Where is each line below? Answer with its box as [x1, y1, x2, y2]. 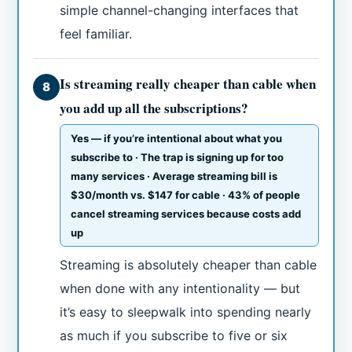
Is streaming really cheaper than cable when [60, 74, 317, 94]
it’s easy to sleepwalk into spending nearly [60, 304, 312, 321]
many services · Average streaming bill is [71, 170, 278, 183]
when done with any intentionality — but [60, 280, 301, 297]
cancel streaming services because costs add [71, 207, 302, 221]
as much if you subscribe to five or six [60, 328, 288, 344]
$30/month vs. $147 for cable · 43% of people [71, 189, 301, 202]
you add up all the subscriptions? [60, 98, 249, 119]
